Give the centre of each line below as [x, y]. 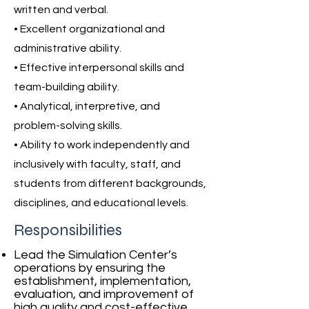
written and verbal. [61, 10]
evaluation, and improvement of [104, 294]
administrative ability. [68, 48]
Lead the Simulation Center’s [96, 255]
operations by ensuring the [90, 268]
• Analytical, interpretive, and [87, 106]
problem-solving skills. [68, 126]
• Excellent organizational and [89, 29]
